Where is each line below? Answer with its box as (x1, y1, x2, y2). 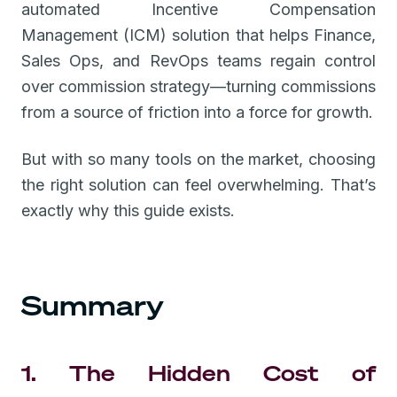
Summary (21, 287, 164, 323)
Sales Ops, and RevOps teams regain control (21, 51, 376, 70)
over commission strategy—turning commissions (21, 76, 376, 96)
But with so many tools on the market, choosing (21, 149, 376, 168)
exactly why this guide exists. (21, 200, 235, 220)
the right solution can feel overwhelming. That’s (21, 175, 376, 194)
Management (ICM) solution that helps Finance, (21, 25, 376, 44)
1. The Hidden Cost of (21, 358, 376, 387)
